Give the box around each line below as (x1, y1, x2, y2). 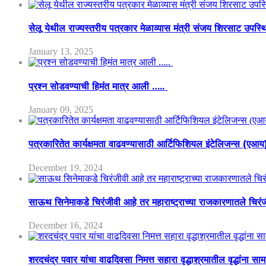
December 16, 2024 (28, 220, 103, 231)
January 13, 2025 (28, 46, 93, 57)
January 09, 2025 (28, 104, 93, 115)
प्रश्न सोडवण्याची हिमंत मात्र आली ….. (28, 80, 167, 92)
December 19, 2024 (28, 162, 103, 173)
